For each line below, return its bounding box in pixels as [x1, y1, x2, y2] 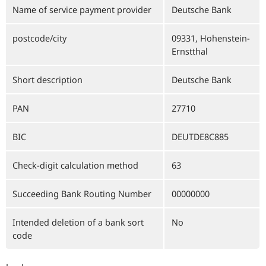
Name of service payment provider [12, 4, 151, 15]
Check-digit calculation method [12, 159, 138, 171]
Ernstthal [172, 45, 208, 57]
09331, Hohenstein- [172, 32, 250, 44]
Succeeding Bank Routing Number [12, 188, 151, 199]
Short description [12, 74, 83, 85]
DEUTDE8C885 [172, 131, 229, 142]
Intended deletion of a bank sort [12, 216, 144, 228]
